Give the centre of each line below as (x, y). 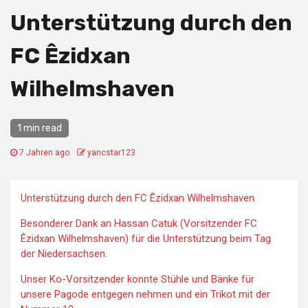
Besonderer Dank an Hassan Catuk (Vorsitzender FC (139, 223)
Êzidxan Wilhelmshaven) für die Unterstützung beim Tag (146, 239)
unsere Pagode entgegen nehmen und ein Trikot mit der (145, 294)
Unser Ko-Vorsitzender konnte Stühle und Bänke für (137, 279)
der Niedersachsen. (64, 254)
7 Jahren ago (44, 153)
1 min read (40, 128)
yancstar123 (111, 153)
